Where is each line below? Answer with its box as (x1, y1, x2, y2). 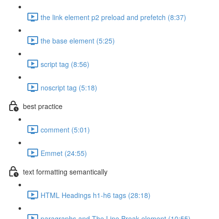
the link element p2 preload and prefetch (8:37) (41, 12, 186, 22)
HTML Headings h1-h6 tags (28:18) (41, 190, 151, 200)
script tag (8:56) (41, 59, 89, 69)
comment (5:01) (41, 124, 90, 134)
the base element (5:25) (41, 35, 115, 45)
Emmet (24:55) (41, 148, 87, 158)
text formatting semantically (23, 166, 108, 176)
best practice (23, 101, 63, 111)
